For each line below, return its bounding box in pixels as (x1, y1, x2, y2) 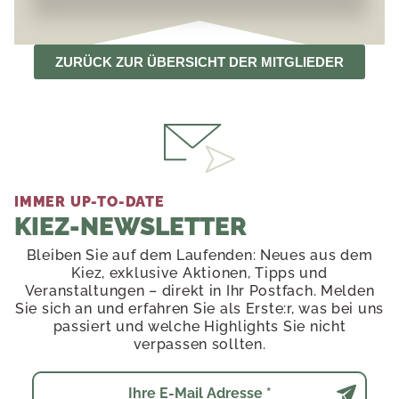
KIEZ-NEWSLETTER (14, 211, 247, 241)
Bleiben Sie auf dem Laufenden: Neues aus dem (26, 246, 373, 264)
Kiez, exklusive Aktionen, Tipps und (71, 264, 328, 281)
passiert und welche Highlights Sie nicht (53, 317, 346, 335)
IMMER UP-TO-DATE (14, 192, 165, 210)
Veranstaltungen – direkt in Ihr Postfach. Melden (24, 281, 375, 299)
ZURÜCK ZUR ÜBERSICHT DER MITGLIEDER (55, 53, 344, 69)
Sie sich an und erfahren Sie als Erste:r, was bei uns (14, 299, 385, 317)
